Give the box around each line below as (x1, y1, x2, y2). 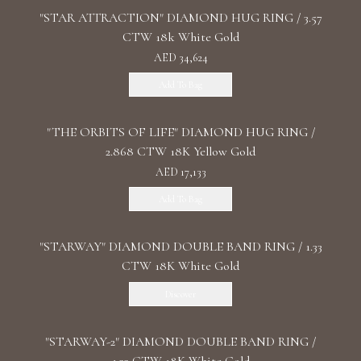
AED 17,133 (155, 165, 206, 179)
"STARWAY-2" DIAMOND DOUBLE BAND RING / (45, 334, 316, 350)
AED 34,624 (153, 51, 208, 64)
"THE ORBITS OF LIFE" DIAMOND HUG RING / (46, 124, 315, 140)
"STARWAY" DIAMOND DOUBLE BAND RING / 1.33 (39, 239, 322, 255)
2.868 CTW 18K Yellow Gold (106, 143, 255, 160)
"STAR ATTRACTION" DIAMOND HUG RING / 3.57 (39, 10, 322, 26)
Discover (165, 288, 196, 300)
